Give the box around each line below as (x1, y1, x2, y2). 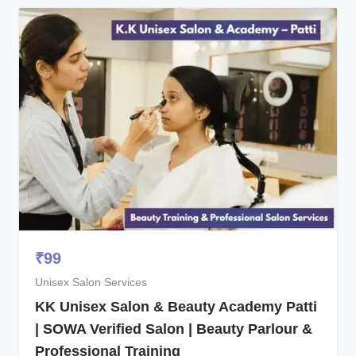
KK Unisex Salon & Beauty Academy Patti (35, 299, 317, 315)
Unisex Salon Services (35, 276, 147, 288)
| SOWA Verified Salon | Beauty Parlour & (35, 321, 312, 338)
